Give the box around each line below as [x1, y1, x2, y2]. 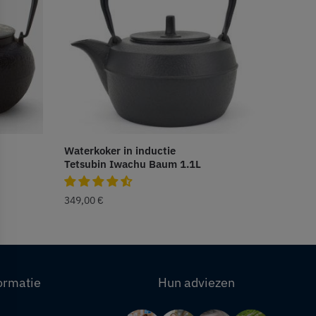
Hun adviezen [157, 274, 235, 291]
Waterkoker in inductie [63, 144, 176, 158]
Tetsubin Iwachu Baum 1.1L [63, 157, 201, 171]
